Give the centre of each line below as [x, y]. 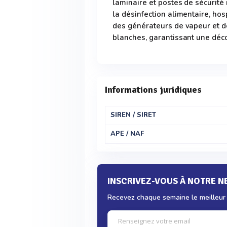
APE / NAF [127, 134]
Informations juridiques [154, 90]
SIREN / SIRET [134, 115]
